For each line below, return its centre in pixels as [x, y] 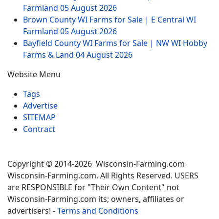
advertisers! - [32, 211]
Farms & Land [49, 55]
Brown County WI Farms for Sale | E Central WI [109, 20]
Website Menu [34, 74]
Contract [39, 129]
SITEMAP [39, 117]
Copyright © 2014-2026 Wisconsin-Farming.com [96, 164]
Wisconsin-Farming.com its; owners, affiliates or [96, 199]
